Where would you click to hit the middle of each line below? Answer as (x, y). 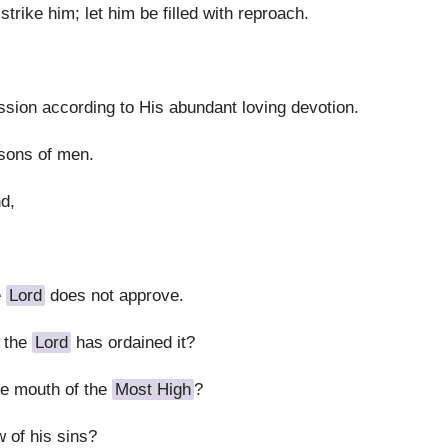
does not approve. (114, 295)
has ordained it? (133, 342)
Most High (153, 389)
